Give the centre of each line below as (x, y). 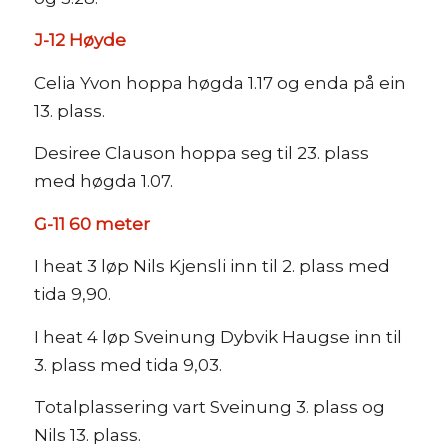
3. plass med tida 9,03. (127, 364)
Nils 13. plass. (87, 435)
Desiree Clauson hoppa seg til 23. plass (201, 153)
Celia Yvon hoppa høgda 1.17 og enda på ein (219, 82)
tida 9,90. (72, 294)
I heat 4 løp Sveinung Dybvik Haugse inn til (217, 336)
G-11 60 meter (91, 223)
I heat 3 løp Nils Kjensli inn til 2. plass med (211, 266)
